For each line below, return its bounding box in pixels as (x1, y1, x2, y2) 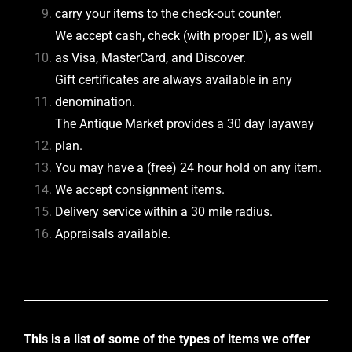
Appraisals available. (55, 226, 170, 242)
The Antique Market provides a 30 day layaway (55, 116, 314, 132)
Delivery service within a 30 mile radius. (55, 204, 273, 220)
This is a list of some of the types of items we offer (24, 332, 310, 347)
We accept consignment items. (55, 182, 225, 198)
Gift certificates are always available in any (55, 72, 292, 88)
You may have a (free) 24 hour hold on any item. (55, 160, 321, 176)
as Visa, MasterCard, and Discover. (55, 50, 246, 66)
